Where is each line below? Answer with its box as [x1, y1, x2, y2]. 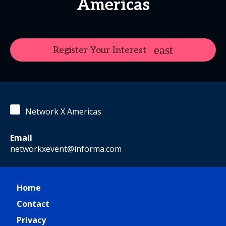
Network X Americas [25, 106, 101, 117]
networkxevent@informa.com [10, 143, 122, 154]
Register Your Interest [53, 44, 146, 55]
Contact [17, 198, 49, 209]
